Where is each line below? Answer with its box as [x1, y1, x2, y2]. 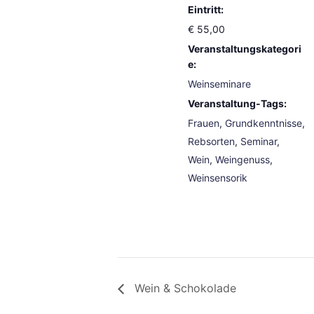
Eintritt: [188, 3, 224, 15]
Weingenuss [215, 153, 271, 165]
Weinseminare [188, 77, 252, 90]
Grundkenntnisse [225, 116, 303, 129]
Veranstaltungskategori [188, 42, 302, 55]
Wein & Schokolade [131, 280, 236, 295]
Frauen [188, 116, 220, 129]
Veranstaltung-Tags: [188, 97, 287, 109]
